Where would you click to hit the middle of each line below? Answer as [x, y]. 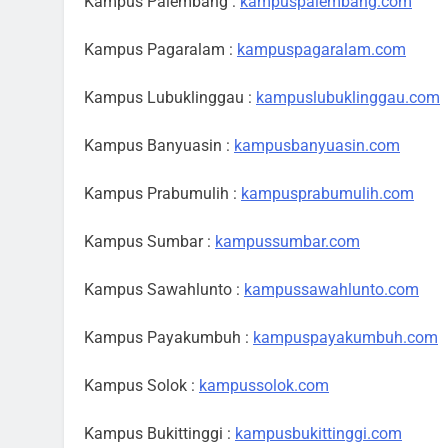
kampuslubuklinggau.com [348, 97]
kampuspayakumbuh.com [345, 337]
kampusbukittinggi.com [318, 433]
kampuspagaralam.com [321, 49]
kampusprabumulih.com [327, 193]
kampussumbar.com [287, 241]
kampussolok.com [264, 385]
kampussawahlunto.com [331, 289]
